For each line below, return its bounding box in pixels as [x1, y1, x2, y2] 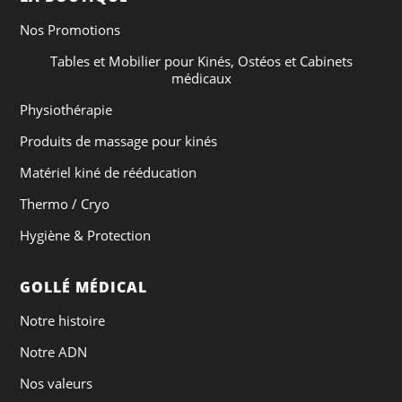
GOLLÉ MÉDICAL [20, 277, 148, 298]
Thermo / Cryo [20, 195, 110, 214]
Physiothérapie [20, 100, 113, 119]
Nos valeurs [20, 374, 93, 393]
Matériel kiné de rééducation [20, 163, 197, 182]
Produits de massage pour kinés [20, 132, 218, 151]
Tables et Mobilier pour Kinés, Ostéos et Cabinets [49, 52, 353, 71]
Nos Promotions [20, 21, 121, 39]
